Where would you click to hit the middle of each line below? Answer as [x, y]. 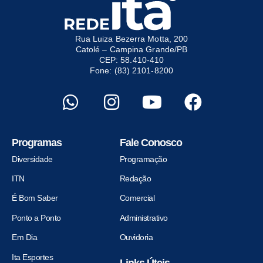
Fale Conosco [151, 142]
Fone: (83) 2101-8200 [131, 71]
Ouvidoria [136, 237]
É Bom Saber [35, 198]
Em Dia [24, 237]
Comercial [137, 198]
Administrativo [144, 218]
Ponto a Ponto [36, 218]
